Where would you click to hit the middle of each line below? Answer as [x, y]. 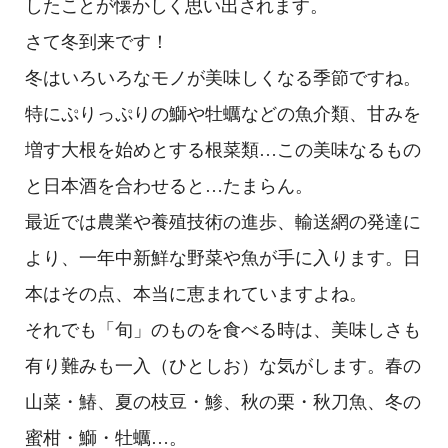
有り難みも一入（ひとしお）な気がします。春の [223, 366]
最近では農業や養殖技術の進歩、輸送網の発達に [223, 222]
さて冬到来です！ [97, 42]
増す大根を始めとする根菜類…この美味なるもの [223, 150]
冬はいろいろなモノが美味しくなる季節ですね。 [223, 78]
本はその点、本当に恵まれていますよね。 [196, 294]
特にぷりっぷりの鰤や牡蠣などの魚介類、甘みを [223, 114]
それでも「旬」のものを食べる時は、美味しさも [223, 330]
